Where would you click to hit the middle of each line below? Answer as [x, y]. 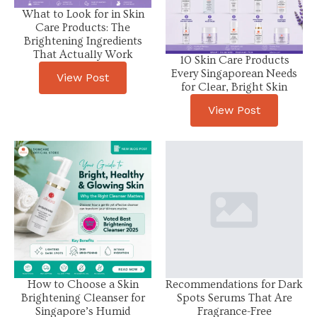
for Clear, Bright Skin [234, 87]
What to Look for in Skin [83, 15]
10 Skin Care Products [234, 60]
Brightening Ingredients [83, 41]
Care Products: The [83, 28]
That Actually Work [83, 55]
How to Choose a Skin [83, 284]
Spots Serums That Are [234, 298]
